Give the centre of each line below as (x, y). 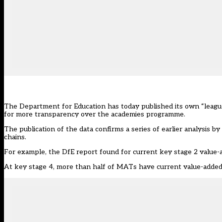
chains (14, 137)
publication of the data (56, 129)
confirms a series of (127, 129)
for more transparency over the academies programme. (95, 114)
